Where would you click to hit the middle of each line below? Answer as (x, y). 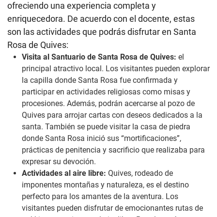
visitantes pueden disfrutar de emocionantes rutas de (112, 208)
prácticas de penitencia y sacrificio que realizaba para (113, 150)
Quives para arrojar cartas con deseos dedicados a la (112, 115)
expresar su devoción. (59, 162)
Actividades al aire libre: (64, 173)
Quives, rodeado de (139, 173)
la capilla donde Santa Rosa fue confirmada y (100, 80)
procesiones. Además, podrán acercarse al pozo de (108, 104)
